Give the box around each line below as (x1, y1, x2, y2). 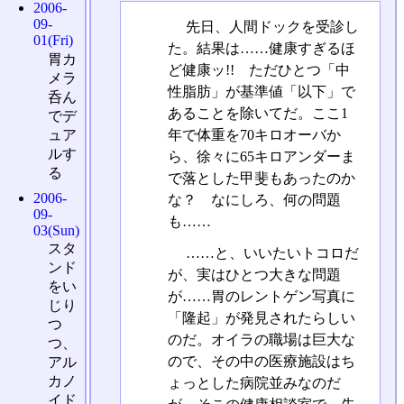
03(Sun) (33, 222, 80, 238)
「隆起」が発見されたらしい (167, 309, 355, 326)
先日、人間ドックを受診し (181, 18, 359, 34)
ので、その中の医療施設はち (167, 353, 355, 369)
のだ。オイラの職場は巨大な (167, 331, 355, 347)
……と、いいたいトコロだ (181, 244, 359, 261)
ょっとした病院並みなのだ (167, 374, 341, 390)
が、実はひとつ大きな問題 (167, 266, 341, 282)
